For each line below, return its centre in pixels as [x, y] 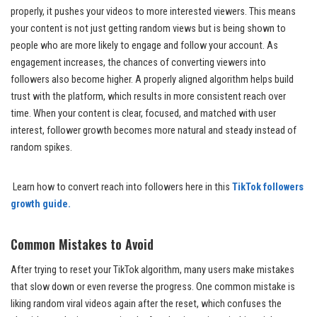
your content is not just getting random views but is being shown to [148, 28]
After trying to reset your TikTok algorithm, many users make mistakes [152, 270]
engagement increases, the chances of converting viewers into [138, 62]
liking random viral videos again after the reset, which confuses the [146, 304]
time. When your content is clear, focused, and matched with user [143, 113]
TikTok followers [268, 187]
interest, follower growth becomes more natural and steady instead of [154, 130]
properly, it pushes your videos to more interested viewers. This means [153, 11]
